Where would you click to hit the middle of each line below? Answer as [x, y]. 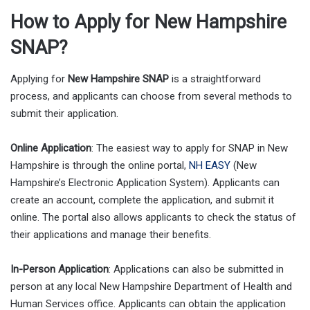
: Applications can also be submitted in [196, 269]
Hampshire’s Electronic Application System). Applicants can [145, 182]
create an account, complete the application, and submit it [142, 200]
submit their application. [64, 113]
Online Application [51, 148]
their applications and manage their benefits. [111, 234]
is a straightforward [215, 79]
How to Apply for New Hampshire [148, 22]
